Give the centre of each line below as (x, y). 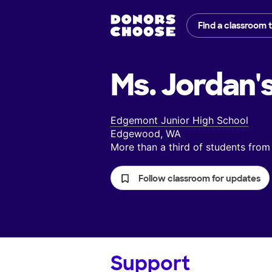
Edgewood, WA (146, 134)
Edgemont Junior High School (179, 121)
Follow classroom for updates (199, 179)
